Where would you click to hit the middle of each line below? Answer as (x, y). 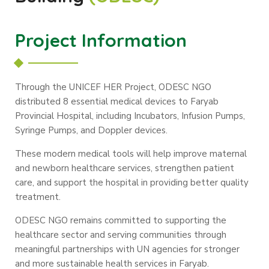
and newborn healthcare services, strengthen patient (125, 168)
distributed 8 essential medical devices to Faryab (117, 101)
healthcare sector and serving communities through (121, 234)
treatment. (38, 197)
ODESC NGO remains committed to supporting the (121, 220)
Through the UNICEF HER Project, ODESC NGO (113, 87)
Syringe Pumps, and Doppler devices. (91, 130)
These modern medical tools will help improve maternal (131, 153)
